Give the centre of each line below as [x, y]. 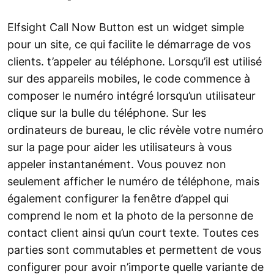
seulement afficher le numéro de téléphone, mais [133, 182]
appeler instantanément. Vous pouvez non [117, 165]
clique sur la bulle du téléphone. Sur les [107, 113]
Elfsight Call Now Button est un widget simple [126, 28]
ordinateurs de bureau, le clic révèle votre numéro [135, 130]
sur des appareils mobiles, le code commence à [129, 79]
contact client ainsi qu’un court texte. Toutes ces [133, 233]
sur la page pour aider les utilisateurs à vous [120, 147]
